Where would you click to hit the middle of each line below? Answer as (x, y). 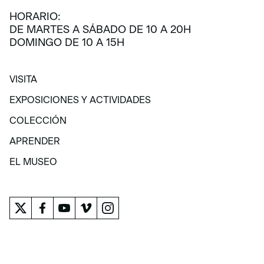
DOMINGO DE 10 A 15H (67, 43)
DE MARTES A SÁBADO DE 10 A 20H (100, 30)
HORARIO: (35, 17)
